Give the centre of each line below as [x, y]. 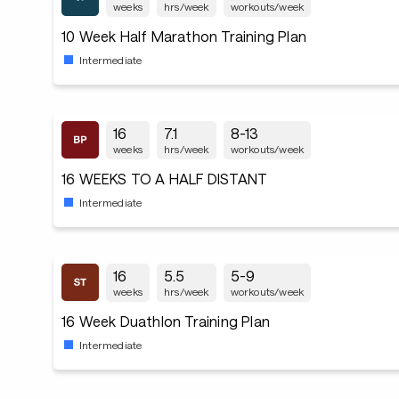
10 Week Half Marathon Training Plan [184, 36]
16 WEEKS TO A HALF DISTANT [165, 179]
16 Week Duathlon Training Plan [166, 321]
